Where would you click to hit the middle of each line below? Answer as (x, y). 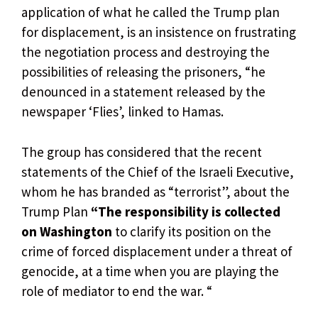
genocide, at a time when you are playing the (150, 271)
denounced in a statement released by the (143, 92)
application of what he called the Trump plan (150, 12)
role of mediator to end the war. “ (117, 291)
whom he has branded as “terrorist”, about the (155, 191)
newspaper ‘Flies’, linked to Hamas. (122, 112)
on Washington (67, 231)
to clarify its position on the (192, 231)
